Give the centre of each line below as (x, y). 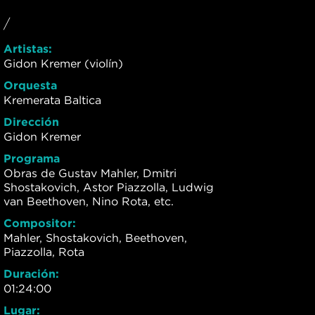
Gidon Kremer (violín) (63, 64)
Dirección (31, 122)
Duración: (31, 274)
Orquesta (30, 85)
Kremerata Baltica (52, 100)
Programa (32, 159)
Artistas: (28, 49)
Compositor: (40, 223)
